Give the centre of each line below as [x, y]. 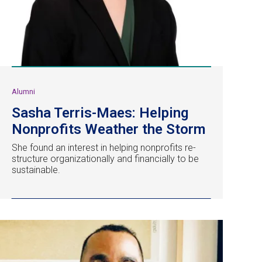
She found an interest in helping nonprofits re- [104, 147]
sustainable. [36, 170]
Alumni [23, 91]
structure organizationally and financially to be [105, 158]
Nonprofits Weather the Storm [108, 129]
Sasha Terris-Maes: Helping [100, 113]
